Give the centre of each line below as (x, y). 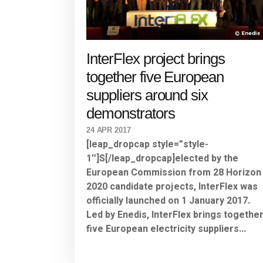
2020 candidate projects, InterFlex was (172, 187)
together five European (155, 77)
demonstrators (131, 114)
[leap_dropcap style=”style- (147, 145)
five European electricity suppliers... (166, 229)
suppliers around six (147, 95)
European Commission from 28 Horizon (174, 173)
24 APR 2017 (109, 130)
